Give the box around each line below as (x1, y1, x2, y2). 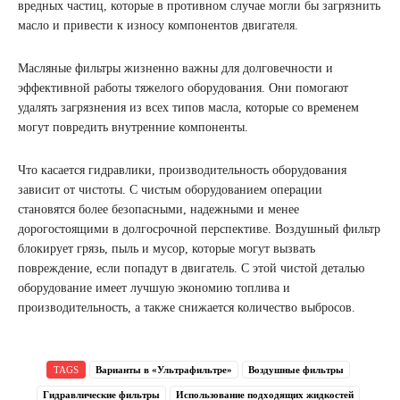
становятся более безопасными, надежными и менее (18, 202, 299, 216)
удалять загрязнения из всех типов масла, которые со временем (18, 100, 359, 114)
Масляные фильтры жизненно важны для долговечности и (18, 61, 333, 75)
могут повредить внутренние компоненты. (18, 120, 248, 134)
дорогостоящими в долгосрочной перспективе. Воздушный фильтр (18, 221, 380, 236)
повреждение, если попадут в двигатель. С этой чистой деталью (18, 261, 364, 275)
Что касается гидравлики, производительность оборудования (18, 162, 346, 177)
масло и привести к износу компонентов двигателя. (18, 18, 298, 32)
